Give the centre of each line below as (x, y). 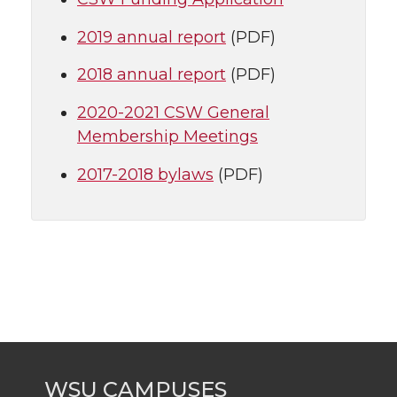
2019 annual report (152, 37)
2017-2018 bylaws (145, 174)
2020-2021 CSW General (173, 113)
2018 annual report (152, 75)
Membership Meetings (167, 136)
